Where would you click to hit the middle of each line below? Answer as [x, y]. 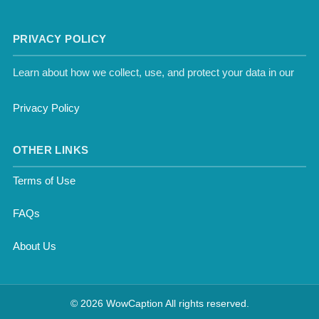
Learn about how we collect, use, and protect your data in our [153, 72]
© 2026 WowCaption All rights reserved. [159, 303]
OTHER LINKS [51, 150]
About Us [35, 246]
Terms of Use [44, 180]
